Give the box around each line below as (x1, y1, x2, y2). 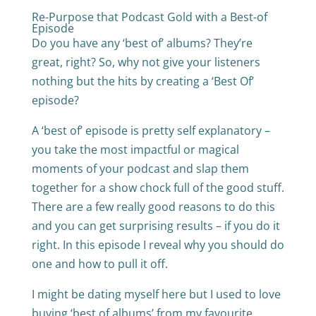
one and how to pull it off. (31, 256, 168, 272)
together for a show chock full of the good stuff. (31, 180, 284, 196)
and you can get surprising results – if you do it (31, 218, 280, 234)
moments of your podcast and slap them (31, 161, 249, 177)
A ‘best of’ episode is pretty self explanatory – (31, 123, 270, 139)
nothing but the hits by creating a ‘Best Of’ (31, 73, 254, 90)
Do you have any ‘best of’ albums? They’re (31, 35, 253, 51)
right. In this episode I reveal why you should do (31, 237, 284, 253)
